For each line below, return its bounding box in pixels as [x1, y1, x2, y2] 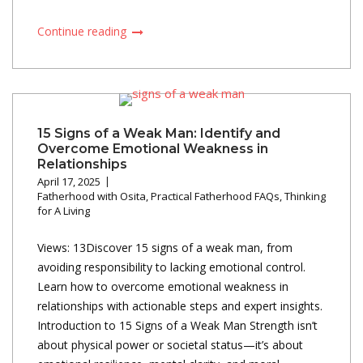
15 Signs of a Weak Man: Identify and [37, 125, 280, 141]
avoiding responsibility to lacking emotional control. [37, 258, 305, 275]
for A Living [37, 203, 90, 218]
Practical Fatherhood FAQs [151, 188, 280, 203]
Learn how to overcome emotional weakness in [37, 278, 288, 294]
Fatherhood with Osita [37, 188, 146, 203]
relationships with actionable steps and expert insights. [37, 297, 322, 314]
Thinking [284, 188, 326, 203]
